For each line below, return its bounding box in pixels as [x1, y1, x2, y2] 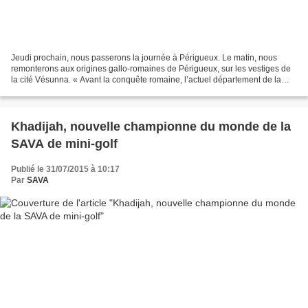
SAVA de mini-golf [11, 137, 118, 151]
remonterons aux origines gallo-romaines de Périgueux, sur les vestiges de [11, 64, 291, 74]
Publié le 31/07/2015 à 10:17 [11, 164, 120, 175]
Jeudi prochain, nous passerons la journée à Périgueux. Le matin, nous [11, 53, 277, 63]
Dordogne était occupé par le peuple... [11, 86, 154, 96]
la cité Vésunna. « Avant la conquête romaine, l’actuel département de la [11, 75, 281, 85]
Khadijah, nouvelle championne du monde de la [11, 120, 291, 134]
